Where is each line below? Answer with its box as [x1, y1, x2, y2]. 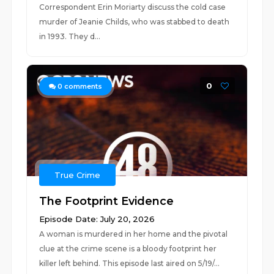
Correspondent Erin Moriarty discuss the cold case [39, 2, 226, 12]
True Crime [54, 170, 101, 180]
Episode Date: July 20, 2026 [39, 214, 155, 224]
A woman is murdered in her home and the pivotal [39, 229, 228, 239]
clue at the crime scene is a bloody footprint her [39, 244, 217, 253]
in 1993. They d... [39, 32, 101, 41]
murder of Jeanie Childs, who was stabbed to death [39, 17, 230, 26]
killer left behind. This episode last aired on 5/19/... [39, 259, 220, 268]
